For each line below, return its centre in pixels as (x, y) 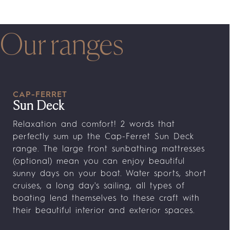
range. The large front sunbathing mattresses (109, 149)
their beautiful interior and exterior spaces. (104, 211)
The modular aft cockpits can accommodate (108, 223)
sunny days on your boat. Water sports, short (110, 174)
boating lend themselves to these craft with (106, 199)
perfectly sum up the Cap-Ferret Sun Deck (103, 137)
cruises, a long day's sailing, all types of (99, 186)
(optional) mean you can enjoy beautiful (99, 162)
